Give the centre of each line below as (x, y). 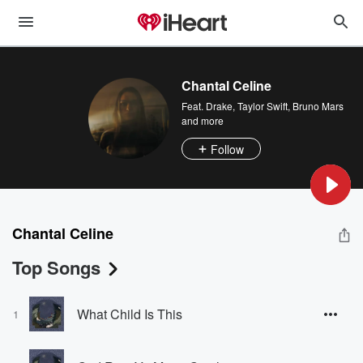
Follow (227, 149)
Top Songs (56, 267)
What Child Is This (130, 314)
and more (203, 120)
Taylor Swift (263, 106)
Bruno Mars (318, 106)
